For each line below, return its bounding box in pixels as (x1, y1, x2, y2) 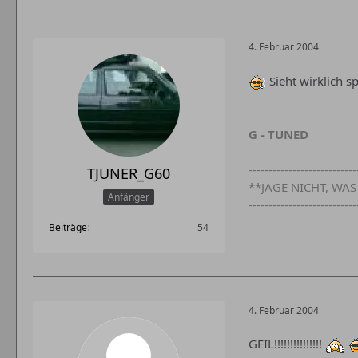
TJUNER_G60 (87, 163, 170, 183)
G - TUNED (249, 126, 308, 143)
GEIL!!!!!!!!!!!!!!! (249, 336, 325, 352)
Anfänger (108, 190, 149, 205)
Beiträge (49, 221, 87, 235)
